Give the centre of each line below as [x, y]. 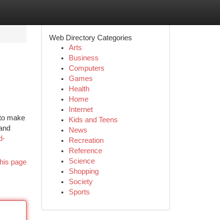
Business [83, 58]
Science [82, 161]
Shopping [83, 171]
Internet [81, 110]
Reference [85, 151]
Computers [86, 68]
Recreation [86, 140]
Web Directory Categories [90, 38]
